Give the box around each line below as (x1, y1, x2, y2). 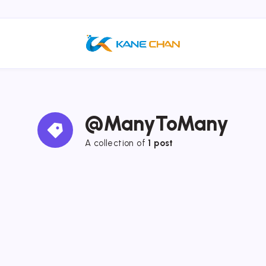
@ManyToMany (85, 111, 229, 136)
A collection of (85, 137, 148, 148)
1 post (148, 137, 173, 148)
